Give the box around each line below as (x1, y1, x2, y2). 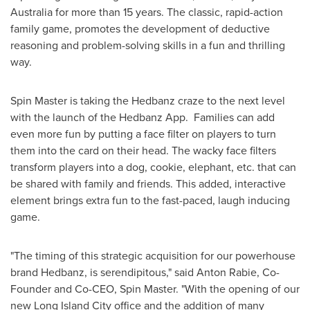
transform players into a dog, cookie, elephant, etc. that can (10, 158, 296, 175)
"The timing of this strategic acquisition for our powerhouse (10, 247, 295, 264)
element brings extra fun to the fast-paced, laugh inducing (10, 192, 290, 208)
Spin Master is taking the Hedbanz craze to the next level (10, 92, 285, 109)
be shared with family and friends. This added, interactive (10, 175, 286, 192)
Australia (10, 3, 53, 20)
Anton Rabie (197, 264, 257, 280)
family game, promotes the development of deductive (10, 20, 270, 37)
